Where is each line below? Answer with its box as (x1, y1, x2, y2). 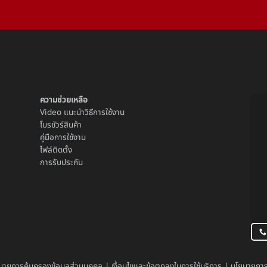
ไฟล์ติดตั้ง (39, 144, 72, 156)
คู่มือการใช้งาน (39, 131, 86, 144)
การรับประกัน (39, 156, 83, 169)
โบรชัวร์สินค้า (39, 119, 82, 131)
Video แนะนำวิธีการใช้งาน (39, 106, 125, 119)
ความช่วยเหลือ (39, 94, 88, 106)
